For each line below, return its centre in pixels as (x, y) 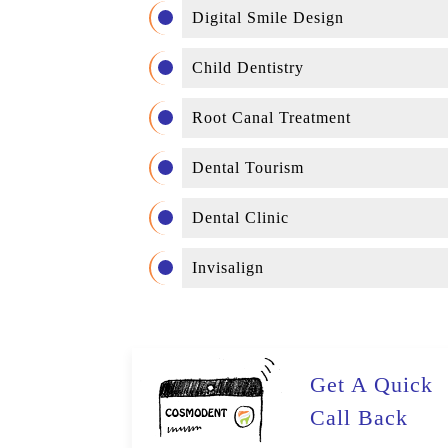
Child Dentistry (248, 67)
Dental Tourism (248, 167)
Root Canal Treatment (271, 117)
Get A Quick (371, 384)
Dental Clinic (240, 217)
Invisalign (228, 267)
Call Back (359, 417)
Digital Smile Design (268, 17)
